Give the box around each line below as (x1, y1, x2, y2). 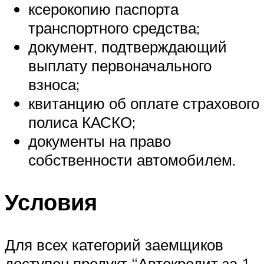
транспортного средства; (28, 18, 200, 37)
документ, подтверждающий (28, 37, 227, 56)
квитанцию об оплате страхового (28, 93, 259, 113)
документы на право (28, 131, 171, 150)
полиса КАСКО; (28, 112, 136, 131)
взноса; (28, 74, 80, 94)
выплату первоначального (28, 55, 212, 75)
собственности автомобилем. (28, 150, 236, 169)
